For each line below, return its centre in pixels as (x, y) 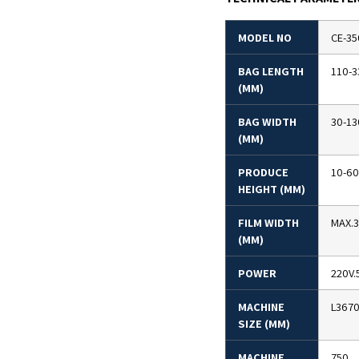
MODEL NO (264, 37)
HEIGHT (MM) (271, 188)
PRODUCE (263, 171)
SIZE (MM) (264, 323)
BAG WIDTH (267, 121)
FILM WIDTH (268, 222)
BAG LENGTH (270, 71)
